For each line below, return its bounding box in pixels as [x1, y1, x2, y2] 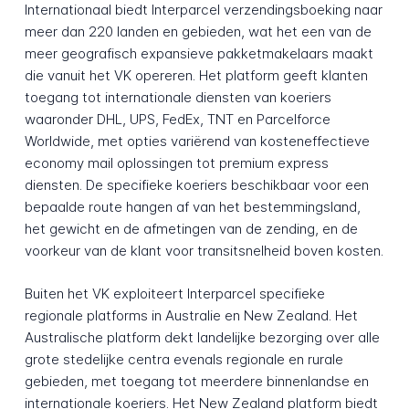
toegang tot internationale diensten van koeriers [24, 89, 331, 107]
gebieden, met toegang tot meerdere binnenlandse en [24, 372, 369, 391]
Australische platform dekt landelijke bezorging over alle [24, 329, 380, 347]
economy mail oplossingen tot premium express [24, 154, 329, 173]
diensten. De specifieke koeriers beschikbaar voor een [24, 176, 369, 194]
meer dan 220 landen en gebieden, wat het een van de [24, 23, 372, 41]
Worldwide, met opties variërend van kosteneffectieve [24, 132, 370, 151]
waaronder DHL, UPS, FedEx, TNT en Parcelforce [24, 110, 330, 129]
